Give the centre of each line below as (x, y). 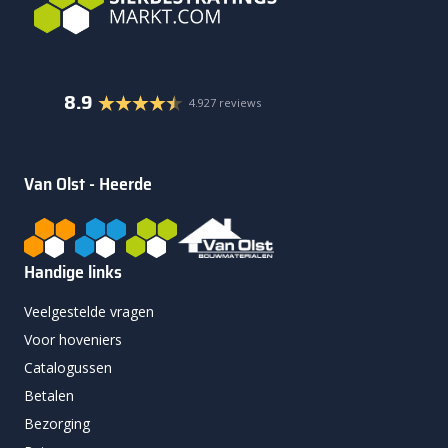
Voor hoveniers (73, 340)
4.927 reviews (225, 103)
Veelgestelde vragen (89, 312)
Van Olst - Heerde (88, 184)
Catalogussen (68, 368)
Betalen (49, 396)
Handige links (73, 272)
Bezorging (57, 424)
